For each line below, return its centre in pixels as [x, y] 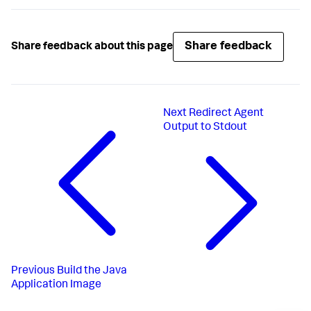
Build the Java [92, 271]
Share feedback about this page [92, 47]
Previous [33, 271]
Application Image [56, 285]
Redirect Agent [227, 114]
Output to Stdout [205, 128]
